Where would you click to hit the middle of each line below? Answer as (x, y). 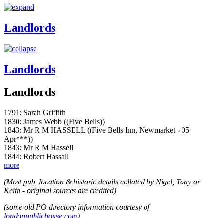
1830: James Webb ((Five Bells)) (54, 121)
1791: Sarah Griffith (35, 112)
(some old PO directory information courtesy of (77, 207)
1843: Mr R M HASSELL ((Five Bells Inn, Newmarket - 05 (97, 130)
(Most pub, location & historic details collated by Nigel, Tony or (102, 182)
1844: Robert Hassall (36, 156)
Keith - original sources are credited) (60, 190)
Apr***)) (18, 139)
